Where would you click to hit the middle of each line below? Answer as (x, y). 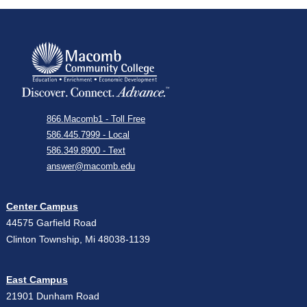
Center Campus (42, 207)
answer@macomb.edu (91, 166)
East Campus (37, 280)
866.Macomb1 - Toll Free (96, 119)
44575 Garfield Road (51, 223)
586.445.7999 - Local (88, 135)
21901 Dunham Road (52, 296)
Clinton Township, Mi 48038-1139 (78, 240)
